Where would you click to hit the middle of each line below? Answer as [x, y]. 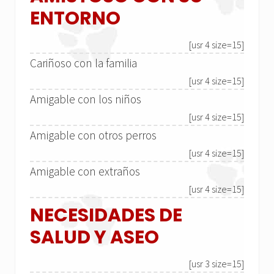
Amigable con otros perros [93, 135]
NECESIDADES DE [106, 216]
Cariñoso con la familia [83, 63]
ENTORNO [75, 19]
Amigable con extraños [85, 172]
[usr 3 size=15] [217, 264]
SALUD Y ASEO [94, 238]
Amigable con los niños [86, 99]
